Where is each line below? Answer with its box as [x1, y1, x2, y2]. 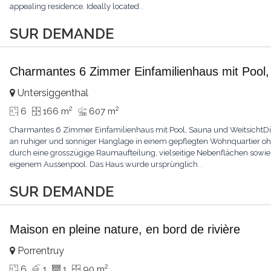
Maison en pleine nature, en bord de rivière [10, 223, 241, 236]
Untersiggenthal [15, 87, 89, 99]
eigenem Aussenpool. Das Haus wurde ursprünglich [10, 160, 198, 169]
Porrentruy [15, 245, 65, 256]
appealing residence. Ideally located [10, 2, 140, 11]
